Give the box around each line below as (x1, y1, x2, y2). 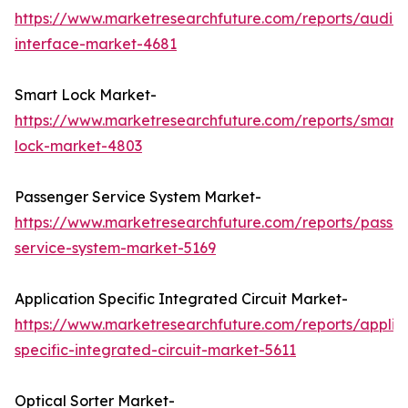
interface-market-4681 (15, 35, 177, 54)
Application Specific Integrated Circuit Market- (15, 290, 348, 309)
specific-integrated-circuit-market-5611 (15, 341, 296, 360)
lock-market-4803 (15, 137, 142, 156)
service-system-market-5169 (15, 239, 216, 258)
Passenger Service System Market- (15, 188, 261, 207)
